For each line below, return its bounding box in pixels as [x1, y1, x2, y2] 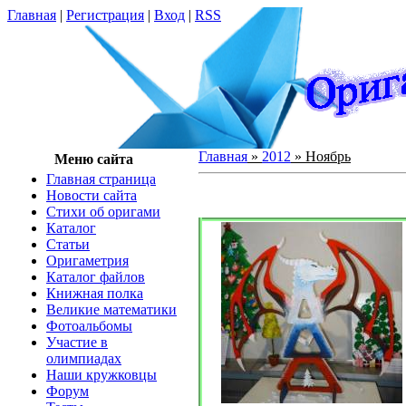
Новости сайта [46, 188, 137, 203]
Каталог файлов [46, 269, 145, 285]
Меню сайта [54, 151, 133, 167]
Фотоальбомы [46, 318, 132, 333]
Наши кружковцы [46, 367, 157, 382]
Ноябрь [305, 149, 351, 164]
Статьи [46, 237, 90, 252]
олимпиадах [46, 351, 121, 366]
